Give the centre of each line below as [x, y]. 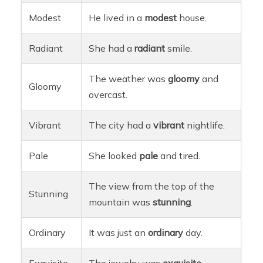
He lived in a [117, 17]
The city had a [121, 125]
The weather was [129, 78]
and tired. [179, 155]
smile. [179, 48]
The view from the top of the [152, 186]
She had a [112, 48]
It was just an [119, 232]
